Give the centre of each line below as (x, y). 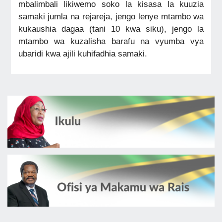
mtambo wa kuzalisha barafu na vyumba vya (111, 41)
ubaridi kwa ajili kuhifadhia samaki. (83, 53)
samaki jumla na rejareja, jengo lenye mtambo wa (111, 16)
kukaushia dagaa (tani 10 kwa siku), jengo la (111, 28)
